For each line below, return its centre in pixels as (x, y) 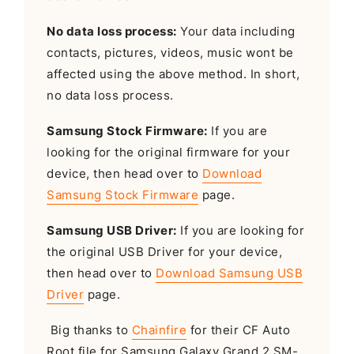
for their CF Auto (239, 331)
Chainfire (159, 331)
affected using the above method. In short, (173, 74)
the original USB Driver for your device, (165, 252)
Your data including (236, 31)
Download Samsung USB (230, 274)
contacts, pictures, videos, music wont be (170, 53)
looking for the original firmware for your (169, 152)
